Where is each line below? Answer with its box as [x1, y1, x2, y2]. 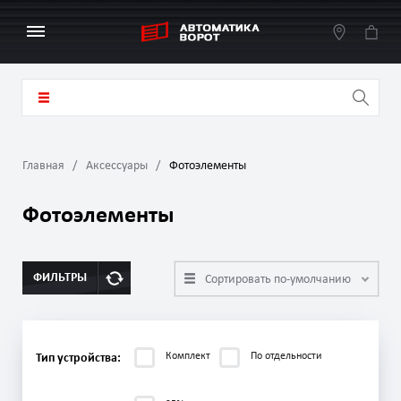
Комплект [166, 351, 210, 362]
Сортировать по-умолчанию [205, 273, 351, 286]
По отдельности [251, 351, 321, 362]
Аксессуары [86, 159, 148, 173]
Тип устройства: [36, 352, 121, 365]
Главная [22, 159, 64, 173]
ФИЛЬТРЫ [33, 271, 87, 285]
